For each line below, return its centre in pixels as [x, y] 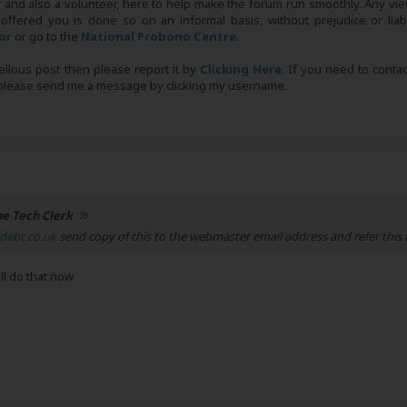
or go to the [46, 36]
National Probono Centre [159, 36]
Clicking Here [240, 69]
